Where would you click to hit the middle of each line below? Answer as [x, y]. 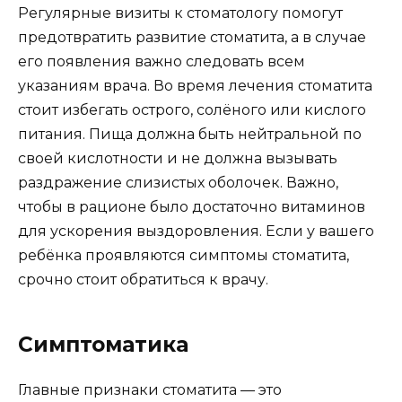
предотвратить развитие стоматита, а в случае [192, 37]
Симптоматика [103, 344]
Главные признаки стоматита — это [150, 389]
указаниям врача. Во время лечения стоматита [195, 85]
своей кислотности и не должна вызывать [178, 158]
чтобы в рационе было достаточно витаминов [192, 206]
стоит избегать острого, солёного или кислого [192, 109]
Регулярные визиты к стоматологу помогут [180, 13]
